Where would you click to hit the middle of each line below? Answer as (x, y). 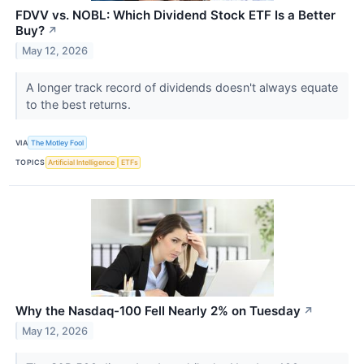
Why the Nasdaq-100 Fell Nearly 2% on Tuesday (158, 310)
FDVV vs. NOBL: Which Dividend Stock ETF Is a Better (175, 15)
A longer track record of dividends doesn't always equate (182, 88)
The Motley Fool (58, 143)
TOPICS (30, 162)
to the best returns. (80, 105)
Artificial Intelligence (82, 162)
